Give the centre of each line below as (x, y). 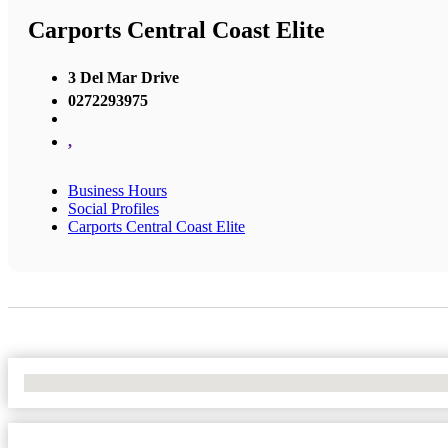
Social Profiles (113, 208)
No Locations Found (89, 382)
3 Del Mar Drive (123, 77)
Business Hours (117, 190)
